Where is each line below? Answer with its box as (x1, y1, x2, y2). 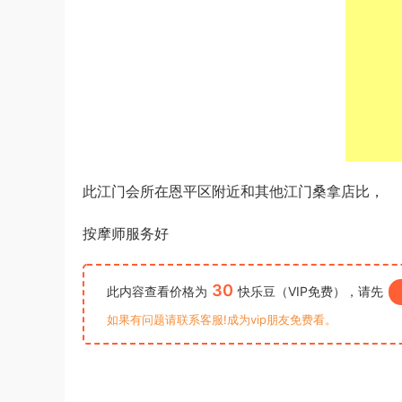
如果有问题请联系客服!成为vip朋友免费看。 (107, 312, 336, 327)
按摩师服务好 (83, 224, 169, 242)
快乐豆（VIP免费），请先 (238, 284, 383, 299)
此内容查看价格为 (107, 284, 207, 299)
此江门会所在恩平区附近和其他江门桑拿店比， (83, 182, 384, 200)
